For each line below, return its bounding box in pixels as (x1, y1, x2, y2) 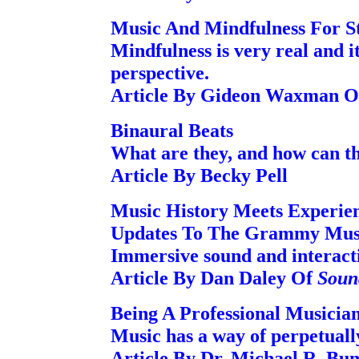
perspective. (111, 62, 209, 83)
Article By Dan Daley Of (111, 267, 317, 288)
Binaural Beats (111, 119, 233, 141)
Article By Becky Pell (111, 164, 288, 186)
